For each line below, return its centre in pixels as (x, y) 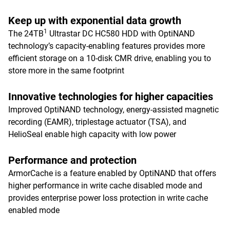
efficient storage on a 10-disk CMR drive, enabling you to (110, 58)
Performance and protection (72, 160)
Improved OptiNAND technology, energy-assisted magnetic (113, 110)
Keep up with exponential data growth (95, 21)
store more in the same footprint (66, 71)
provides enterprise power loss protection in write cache (108, 198)
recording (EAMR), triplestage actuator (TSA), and (97, 122)
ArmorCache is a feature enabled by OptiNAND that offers (112, 173)
